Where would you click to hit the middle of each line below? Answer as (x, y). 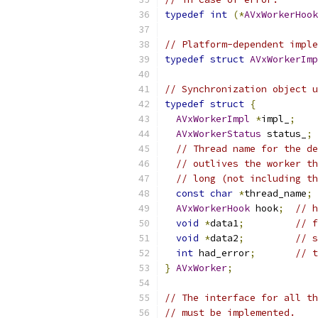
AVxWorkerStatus (219, 134)
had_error (221, 253)
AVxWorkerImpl (213, 119)
